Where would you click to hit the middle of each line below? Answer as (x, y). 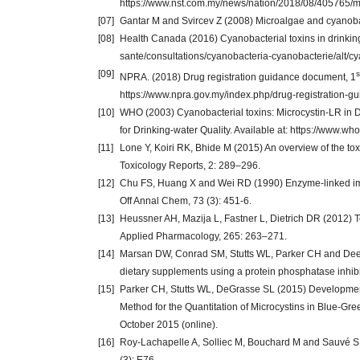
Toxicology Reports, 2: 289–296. (190, 166)
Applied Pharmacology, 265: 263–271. (203, 236)
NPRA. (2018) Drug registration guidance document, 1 (238, 77)
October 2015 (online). (169, 325)
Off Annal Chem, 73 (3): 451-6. (186, 201)
